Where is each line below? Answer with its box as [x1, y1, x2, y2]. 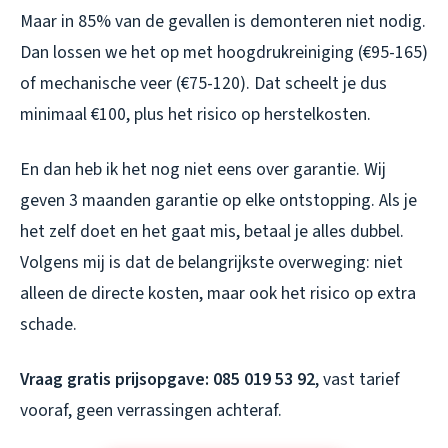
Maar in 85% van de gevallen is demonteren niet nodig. [20, 8, 426, 34]
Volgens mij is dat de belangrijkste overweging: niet [20, 249, 403, 275]
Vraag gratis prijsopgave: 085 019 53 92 [20, 366, 315, 392]
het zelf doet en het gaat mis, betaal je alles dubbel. [20, 218, 404, 244]
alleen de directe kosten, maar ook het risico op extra [20, 280, 416, 306]
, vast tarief [315, 366, 400, 392]
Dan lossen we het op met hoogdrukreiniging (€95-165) [20, 39, 428, 65]
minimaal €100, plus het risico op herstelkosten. [20, 101, 371, 127]
